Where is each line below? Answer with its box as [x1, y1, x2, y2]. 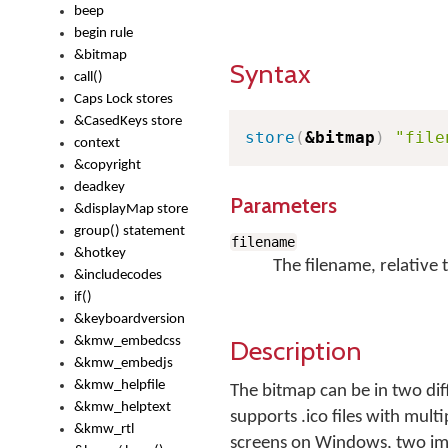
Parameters [230, 192, 337, 218]
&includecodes [74, 268, 162, 283]
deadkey [74, 180, 125, 195]
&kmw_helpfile [74, 378, 165, 393]
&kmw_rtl [74, 422, 134, 437]
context [74, 136, 120, 151]
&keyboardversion [74, 312, 185, 327]
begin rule [74, 26, 133, 41]
